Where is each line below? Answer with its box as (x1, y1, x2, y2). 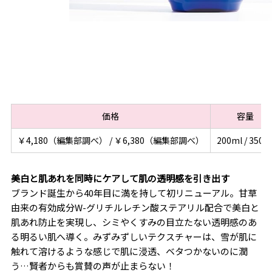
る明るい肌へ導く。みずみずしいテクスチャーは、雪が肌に (10, 230, 257, 243)
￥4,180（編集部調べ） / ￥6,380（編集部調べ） (17, 134, 204, 147)
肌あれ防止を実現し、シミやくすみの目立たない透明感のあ (10, 216, 257, 229)
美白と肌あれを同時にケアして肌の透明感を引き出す (10, 172, 229, 185)
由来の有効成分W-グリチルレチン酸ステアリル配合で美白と (10, 201, 259, 214)
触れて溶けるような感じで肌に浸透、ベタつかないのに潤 (10, 245, 248, 258)
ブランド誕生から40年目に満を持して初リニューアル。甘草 (10, 186, 257, 200)
